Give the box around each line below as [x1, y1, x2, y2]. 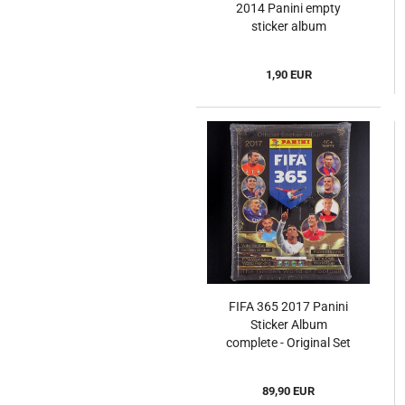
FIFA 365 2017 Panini [229, 299, 348, 315]
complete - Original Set [226, 335, 351, 351]
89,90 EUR [262, 384, 315, 399]
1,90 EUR [265, 68, 312, 82]
